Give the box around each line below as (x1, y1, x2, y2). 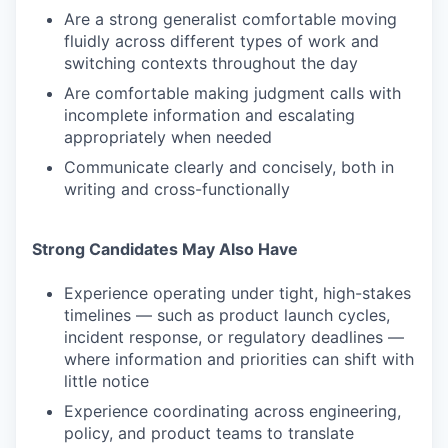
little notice (64, 371, 149, 391)
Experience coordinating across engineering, (64, 401, 401, 421)
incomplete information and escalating (64, 105, 355, 125)
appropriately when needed (64, 127, 272, 147)
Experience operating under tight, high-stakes (64, 283, 411, 303)
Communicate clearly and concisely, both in (64, 157, 394, 177)
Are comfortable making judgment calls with (64, 83, 401, 103)
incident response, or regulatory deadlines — (64, 327, 404, 347)
